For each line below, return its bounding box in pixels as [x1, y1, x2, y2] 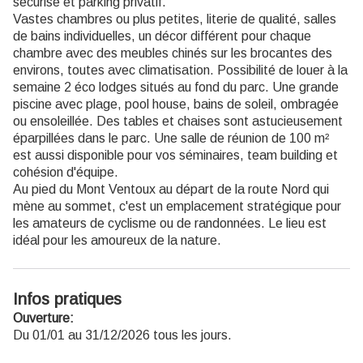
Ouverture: [13, 311, 74, 326]
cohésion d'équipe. [13, 165, 118, 180]
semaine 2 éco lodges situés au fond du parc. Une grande [13, 80, 339, 95]
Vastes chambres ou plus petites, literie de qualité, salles [13, 12, 336, 27]
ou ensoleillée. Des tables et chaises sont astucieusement [13, 114, 343, 129]
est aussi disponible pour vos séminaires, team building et [13, 148, 338, 163]
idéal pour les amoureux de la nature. [13, 233, 221, 248]
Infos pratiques [13, 290, 122, 309]
